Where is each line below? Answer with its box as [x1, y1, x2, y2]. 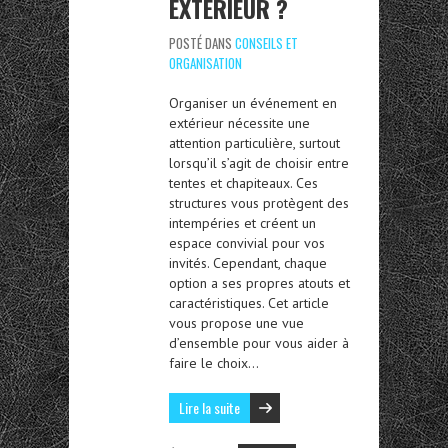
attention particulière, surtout [169, 134, 340, 153]
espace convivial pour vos [169, 234, 325, 253]
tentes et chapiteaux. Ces [169, 174, 318, 193]
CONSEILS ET [235, 33, 298, 54]
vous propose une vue [169, 314, 304, 333]
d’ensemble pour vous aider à [169, 334, 349, 353]
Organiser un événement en [169, 94, 337, 113]
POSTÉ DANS [169, 33, 235, 54]
